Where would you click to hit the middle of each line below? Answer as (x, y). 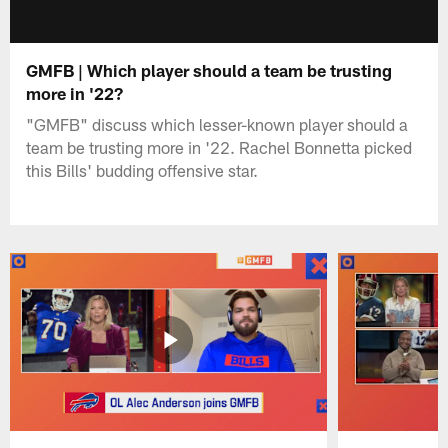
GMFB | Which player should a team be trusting (209, 69)
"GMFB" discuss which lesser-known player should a (217, 123)
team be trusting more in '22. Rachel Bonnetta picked (219, 146)
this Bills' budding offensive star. (142, 169)
